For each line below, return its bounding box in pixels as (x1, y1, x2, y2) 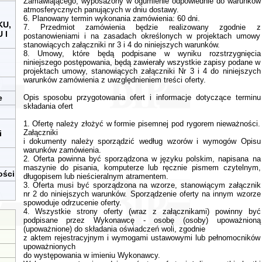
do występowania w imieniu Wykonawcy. (23, 251, 160, 260)
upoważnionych (23, 242, 75, 251)
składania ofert (23, 102, 73, 111)
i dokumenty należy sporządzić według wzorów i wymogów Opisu (23, 137, 261, 146)
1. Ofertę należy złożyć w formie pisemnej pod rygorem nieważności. (23, 119, 261, 128)
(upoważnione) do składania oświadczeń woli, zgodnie (23, 225, 205, 233)
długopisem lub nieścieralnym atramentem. (23, 172, 168, 181)
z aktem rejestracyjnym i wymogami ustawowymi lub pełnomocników (23, 233, 261, 242)
